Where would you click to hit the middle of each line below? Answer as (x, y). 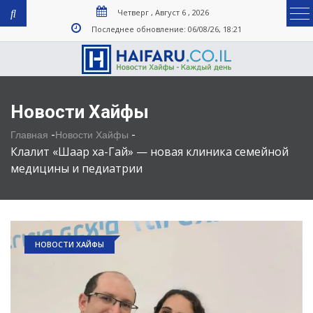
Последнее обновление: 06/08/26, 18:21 (167, 29)
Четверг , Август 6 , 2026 (163, 12)
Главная (29, 135)
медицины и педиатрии (77, 168)
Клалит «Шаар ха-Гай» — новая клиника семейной (150, 152)
